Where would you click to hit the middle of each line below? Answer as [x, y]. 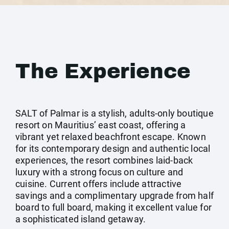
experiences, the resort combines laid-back [104, 160]
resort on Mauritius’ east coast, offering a [101, 125]
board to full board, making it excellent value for [114, 207]
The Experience [103, 71]
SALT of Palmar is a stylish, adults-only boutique [114, 113]
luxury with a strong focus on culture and [99, 172]
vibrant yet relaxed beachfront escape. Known [111, 137]
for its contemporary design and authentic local [113, 148]
